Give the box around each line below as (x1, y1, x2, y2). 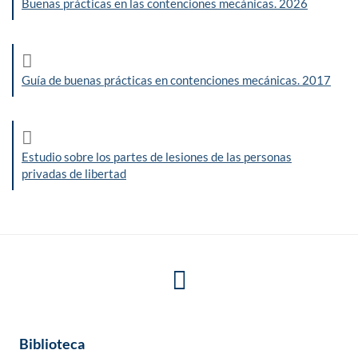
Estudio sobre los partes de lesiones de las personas (22, 149, 292, 164)
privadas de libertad (22, 166, 126, 181)
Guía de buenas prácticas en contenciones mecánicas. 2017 (22, 73, 331, 87)
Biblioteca (19, 335, 85, 352)
